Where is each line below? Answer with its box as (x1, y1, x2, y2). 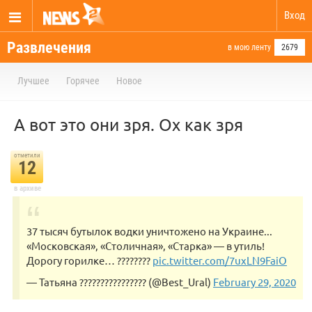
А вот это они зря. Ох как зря (14, 114, 243, 134)
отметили (13, 152, 40, 159)
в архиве (13, 184, 41, 193)
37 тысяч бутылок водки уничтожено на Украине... (26, 224, 272, 237)
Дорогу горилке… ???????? (26, 253, 153, 267)
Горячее (66, 75, 100, 86)
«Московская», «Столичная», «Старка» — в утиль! (26, 239, 265, 252)
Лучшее (17, 75, 49, 86)
